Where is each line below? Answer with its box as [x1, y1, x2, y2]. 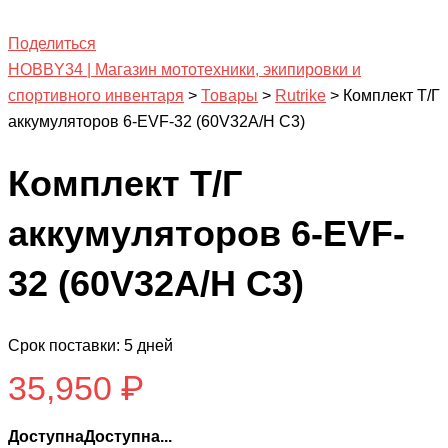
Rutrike [275, 86, 326, 104]
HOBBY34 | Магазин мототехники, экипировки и [8, 60, 361, 78]
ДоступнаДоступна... [8, 427, 172, 445]
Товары [201, 86, 258, 104]
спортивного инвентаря [8, 86, 184, 104]
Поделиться [8, 34, 96, 52]
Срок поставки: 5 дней [8, 336, 173, 354]
